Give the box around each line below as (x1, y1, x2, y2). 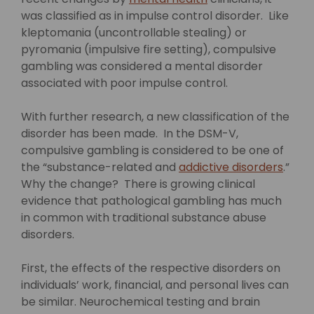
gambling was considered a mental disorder (21, 58, 263, 74)
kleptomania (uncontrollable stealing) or (21, 25, 247, 41)
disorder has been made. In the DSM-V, (21, 125, 238, 142)
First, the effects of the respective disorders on (21, 260, 280, 276)
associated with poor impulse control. (21, 75, 228, 91)
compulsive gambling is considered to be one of (21, 142, 284, 158)
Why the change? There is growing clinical (21, 176, 255, 192)
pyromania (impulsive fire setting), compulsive (21, 41, 276, 57)
